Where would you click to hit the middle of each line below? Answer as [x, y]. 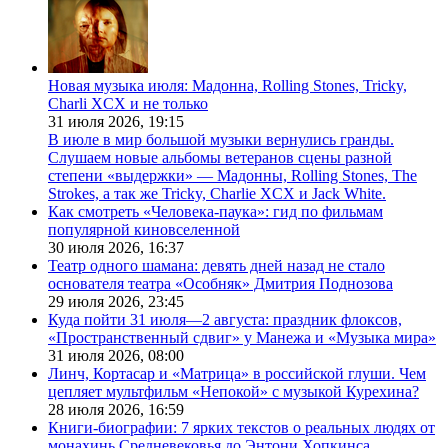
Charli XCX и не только [128, 104]
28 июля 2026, [98, 410]
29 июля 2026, [98, 302]
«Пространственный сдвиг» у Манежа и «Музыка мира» [242, 338]
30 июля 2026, [98, 248]
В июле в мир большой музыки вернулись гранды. [221, 140]
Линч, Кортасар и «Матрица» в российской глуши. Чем [237, 374]
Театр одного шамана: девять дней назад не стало [216, 266]
